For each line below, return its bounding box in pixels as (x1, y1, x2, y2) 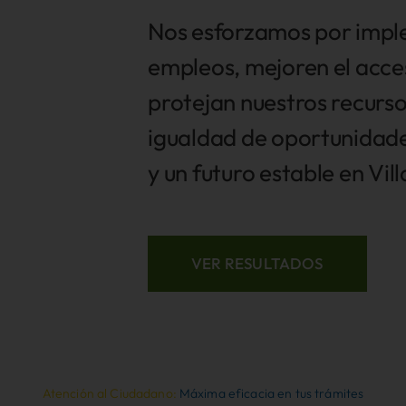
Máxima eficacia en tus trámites (179, 385, 364, 401)
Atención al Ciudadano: (42, 385, 179, 401)
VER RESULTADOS (191, 254, 324, 273)
